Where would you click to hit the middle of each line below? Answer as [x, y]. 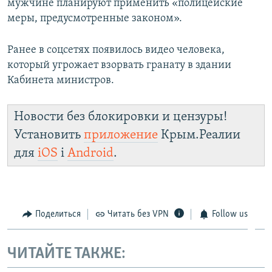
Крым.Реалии [199, 135]
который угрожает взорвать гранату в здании [119, 65]
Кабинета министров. [61, 80]
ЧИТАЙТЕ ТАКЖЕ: [66, 254]
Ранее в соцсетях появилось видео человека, [116, 50]
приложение [121, 135]
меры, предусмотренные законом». [95, 18]
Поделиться [58, 214]
